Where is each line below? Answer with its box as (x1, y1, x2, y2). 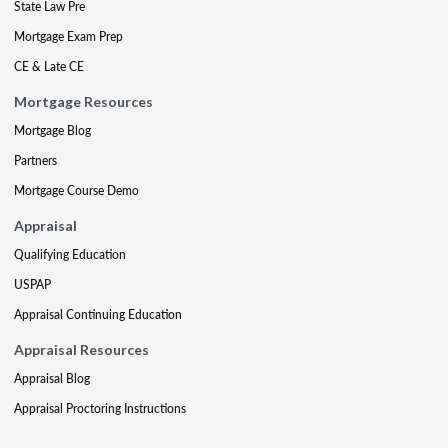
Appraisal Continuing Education (14, 305, 182, 323)
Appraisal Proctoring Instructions (14, 399, 186, 417)
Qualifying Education (14, 245, 126, 263)
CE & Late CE (14, 57, 84, 75)
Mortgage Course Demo (14, 181, 139, 199)
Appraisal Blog (14, 369, 90, 387)
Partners (14, 151, 57, 169)
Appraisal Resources (14, 340, 149, 358)
